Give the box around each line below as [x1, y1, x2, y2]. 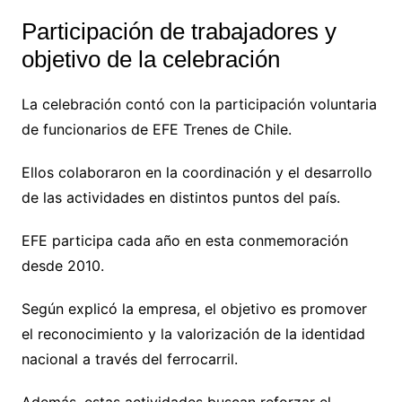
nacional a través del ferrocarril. [21, 349, 238, 368]
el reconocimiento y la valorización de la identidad [21, 324, 365, 343]
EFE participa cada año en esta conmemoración [21, 231, 348, 249]
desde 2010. [21, 256, 104, 275]
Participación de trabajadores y [21, 17, 336, 45]
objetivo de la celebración [21, 45, 280, 73]
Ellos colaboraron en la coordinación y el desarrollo [21, 162, 372, 181]
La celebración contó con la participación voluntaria [21, 94, 377, 113]
